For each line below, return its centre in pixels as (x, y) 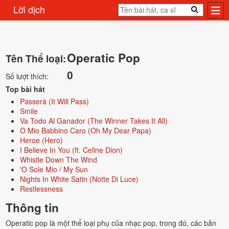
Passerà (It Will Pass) (54, 101)
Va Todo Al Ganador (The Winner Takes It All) (94, 121)
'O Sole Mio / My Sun (54, 169)
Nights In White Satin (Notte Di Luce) (79, 179)
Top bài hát (25, 89)
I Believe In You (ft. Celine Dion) (71, 150)
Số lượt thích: (27, 76)
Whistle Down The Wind (58, 159)
